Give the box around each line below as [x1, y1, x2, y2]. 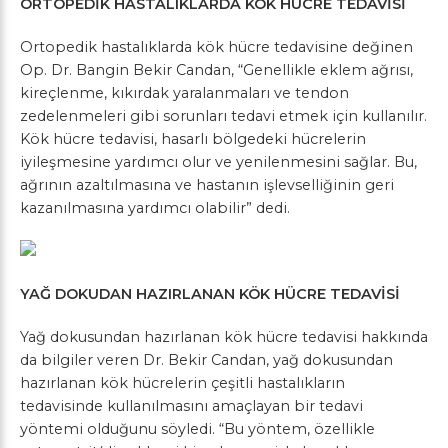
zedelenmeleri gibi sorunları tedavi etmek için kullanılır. [20, 107, 427, 125]
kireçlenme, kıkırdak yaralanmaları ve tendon [20, 84, 349, 102]
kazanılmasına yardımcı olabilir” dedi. [20, 199, 290, 217]
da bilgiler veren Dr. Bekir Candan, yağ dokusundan [20, 351, 393, 369]
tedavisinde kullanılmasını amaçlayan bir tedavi [20, 397, 363, 415]
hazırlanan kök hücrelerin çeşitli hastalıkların [20, 374, 345, 392]
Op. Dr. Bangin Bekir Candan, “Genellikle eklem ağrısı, [20, 61, 413, 79]
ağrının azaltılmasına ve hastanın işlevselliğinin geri [20, 176, 394, 194]
